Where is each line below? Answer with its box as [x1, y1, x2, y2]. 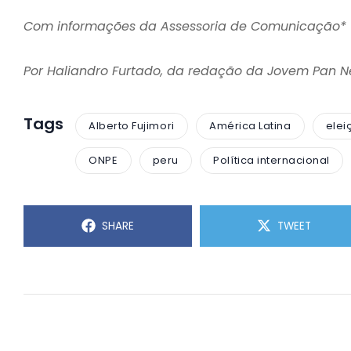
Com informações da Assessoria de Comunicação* [24, 16, 346, 35]
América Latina [209, 118, 291, 134]
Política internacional [213, 153, 330, 168]
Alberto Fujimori [89, 118, 175, 134]
